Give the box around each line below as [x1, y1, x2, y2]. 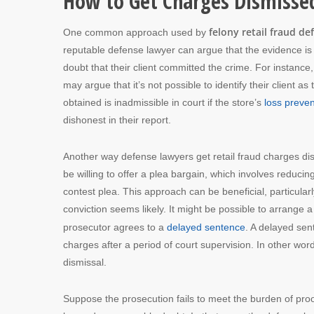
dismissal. [63, 256, 107, 268]
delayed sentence [167, 221, 245, 233]
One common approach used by [63, 26, 209, 38]
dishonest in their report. [63, 114, 171, 125]
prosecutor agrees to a [63, 221, 167, 233]
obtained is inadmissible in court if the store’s [63, 96, 264, 108]
